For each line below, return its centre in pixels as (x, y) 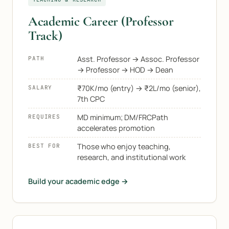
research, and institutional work (131, 157)
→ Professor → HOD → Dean (125, 70)
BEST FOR (44, 146)
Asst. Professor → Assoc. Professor (138, 59)
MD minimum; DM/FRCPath (123, 117)
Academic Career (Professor (101, 21)
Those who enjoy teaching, (124, 146)
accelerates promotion (116, 128)
